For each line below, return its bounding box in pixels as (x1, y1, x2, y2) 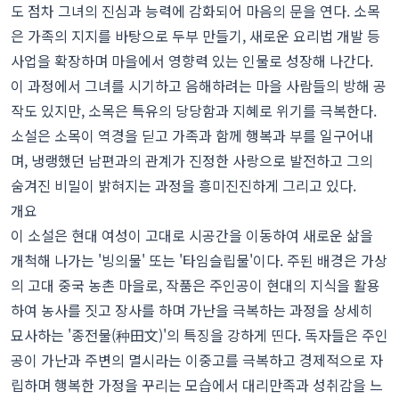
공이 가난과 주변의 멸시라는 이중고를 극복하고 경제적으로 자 (11, 349, 383, 371)
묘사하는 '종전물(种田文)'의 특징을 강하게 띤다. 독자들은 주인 (11, 324, 388, 346)
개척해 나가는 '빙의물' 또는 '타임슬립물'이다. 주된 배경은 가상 (11, 249, 387, 272)
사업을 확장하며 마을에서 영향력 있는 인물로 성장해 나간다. (11, 50, 373, 72)
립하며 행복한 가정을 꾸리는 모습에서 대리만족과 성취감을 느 (11, 374, 383, 396)
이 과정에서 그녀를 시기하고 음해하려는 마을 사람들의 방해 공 (11, 75, 387, 97)
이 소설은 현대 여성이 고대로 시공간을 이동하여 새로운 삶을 (11, 224, 373, 247)
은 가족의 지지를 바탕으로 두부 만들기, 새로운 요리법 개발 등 (11, 25, 380, 47)
